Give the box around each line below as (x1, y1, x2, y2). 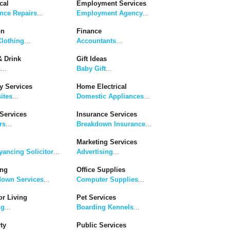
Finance (76, 27, 102, 35)
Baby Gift (76, 65, 106, 73)
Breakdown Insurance (76, 120, 145, 128)
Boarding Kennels (76, 203, 133, 212)
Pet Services (76, 194, 116, 202)
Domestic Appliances (76, 92, 144, 101)
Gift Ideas (76, 55, 107, 63)
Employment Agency (76, 9, 143, 17)
